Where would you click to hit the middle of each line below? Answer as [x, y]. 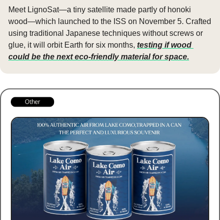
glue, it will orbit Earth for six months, [73, 45]
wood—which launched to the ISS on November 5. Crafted [110, 22]
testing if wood [164, 45]
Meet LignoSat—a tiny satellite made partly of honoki [100, 10]
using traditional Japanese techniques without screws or [106, 33]
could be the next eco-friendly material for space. [99, 57]
